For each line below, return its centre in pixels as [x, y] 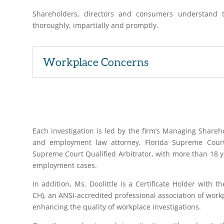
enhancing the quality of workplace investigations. [116, 207]
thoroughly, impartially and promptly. [95, 25]
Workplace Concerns [95, 62]
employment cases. [64, 165]
